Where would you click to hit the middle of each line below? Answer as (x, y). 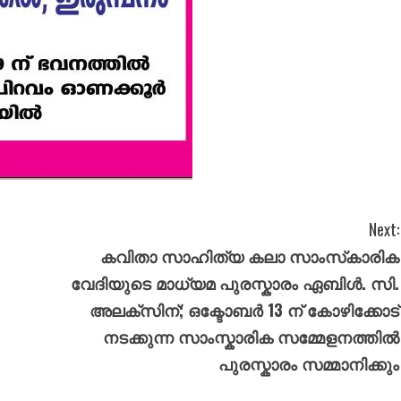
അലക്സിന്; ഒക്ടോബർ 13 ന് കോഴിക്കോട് (244, 309)
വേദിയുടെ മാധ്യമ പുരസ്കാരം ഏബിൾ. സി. (235, 282)
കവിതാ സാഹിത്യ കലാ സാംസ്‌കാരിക (250, 256)
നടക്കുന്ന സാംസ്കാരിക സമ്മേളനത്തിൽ (251, 336)
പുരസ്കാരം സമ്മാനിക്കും (309, 363)
